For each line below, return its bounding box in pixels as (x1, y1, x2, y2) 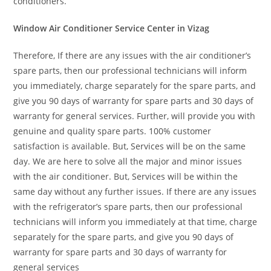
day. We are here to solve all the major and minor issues (13, 155, 243, 167)
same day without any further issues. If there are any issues (13, 186, 257, 197)
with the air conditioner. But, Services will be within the (13, 171, 238, 182)
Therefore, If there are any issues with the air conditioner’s (13, 50, 252, 61)
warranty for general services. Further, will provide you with (13, 110, 256, 122)
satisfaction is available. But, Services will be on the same (13, 140, 246, 152)
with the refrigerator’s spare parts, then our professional (13, 201, 243, 212)
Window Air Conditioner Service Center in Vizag (13, 22, 210, 34)
